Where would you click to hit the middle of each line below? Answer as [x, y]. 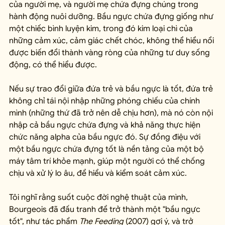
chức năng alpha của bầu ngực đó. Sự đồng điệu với [106, 137]
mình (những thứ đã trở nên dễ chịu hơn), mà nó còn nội [112, 113]
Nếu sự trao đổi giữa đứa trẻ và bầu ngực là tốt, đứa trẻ [112, 89]
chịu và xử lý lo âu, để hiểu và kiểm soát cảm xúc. [98, 173]
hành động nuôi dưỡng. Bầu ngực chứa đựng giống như [112, 16]
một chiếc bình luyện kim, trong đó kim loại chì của [102, 28]
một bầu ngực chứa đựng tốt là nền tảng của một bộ [107, 149]
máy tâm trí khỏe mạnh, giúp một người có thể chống [108, 161]
